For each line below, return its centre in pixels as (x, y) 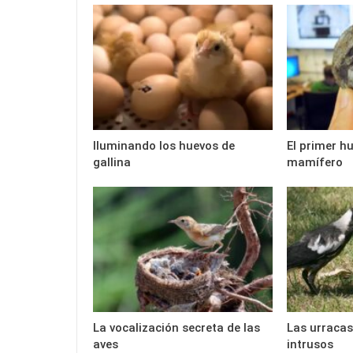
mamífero (314, 162)
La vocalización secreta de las (176, 328)
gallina (112, 162)
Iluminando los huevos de (164, 145)
